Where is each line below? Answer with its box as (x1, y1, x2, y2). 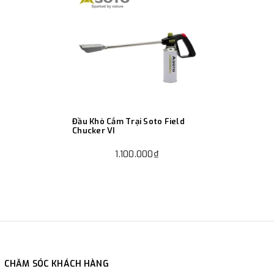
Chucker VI (72, 125, 116, 136)
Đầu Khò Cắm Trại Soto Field (72, 116, 185, 127)
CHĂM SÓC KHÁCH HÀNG (4, 258, 109, 270)
